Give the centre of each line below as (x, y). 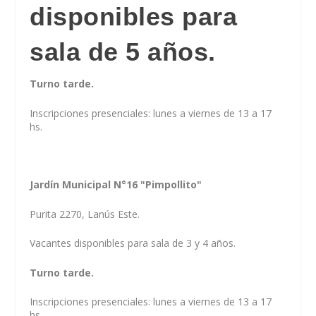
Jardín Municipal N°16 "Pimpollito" (116, 185)
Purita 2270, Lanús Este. (85, 214)
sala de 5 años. (123, 52)
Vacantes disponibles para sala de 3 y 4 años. (133, 243)
